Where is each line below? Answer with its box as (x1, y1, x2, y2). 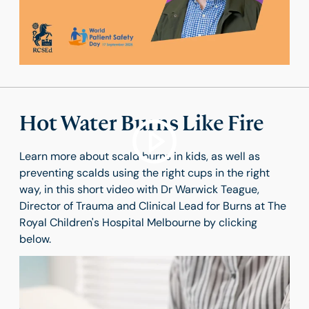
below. (19, 232, 51, 247)
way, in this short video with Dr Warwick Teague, (19, 182, 259, 197)
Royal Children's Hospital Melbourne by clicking (19, 215, 257, 230)
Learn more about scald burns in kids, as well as (19, 149, 260, 164)
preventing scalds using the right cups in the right (19, 166, 270, 181)
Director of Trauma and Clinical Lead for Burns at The (19, 199, 286, 214)
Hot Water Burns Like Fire (19, 112, 264, 136)
